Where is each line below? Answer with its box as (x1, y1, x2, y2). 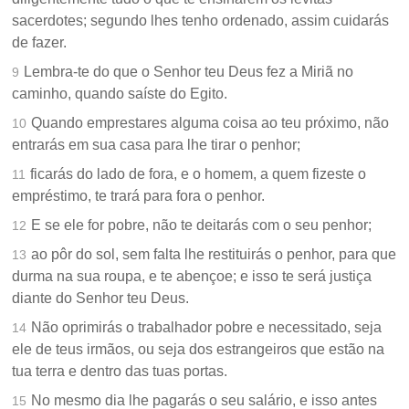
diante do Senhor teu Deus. (12, 290, 190, 307)
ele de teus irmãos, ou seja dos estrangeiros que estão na (12, 341, 385, 358)
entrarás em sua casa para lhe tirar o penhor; (12, 137, 301, 153)
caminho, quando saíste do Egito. (12, 86, 228, 102)
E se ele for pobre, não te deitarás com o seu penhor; (31, 217, 372, 234)
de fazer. (12, 35, 68, 51)
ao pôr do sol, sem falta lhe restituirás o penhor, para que (31, 246, 397, 263)
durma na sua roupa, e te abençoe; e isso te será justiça (12, 268, 372, 285)
